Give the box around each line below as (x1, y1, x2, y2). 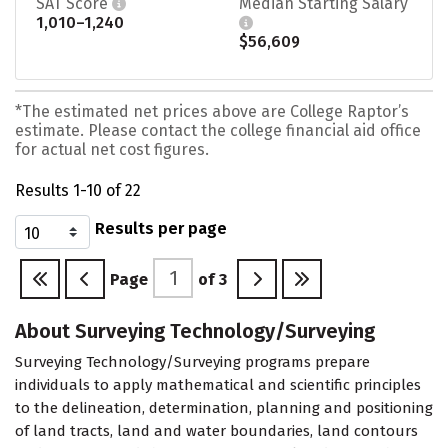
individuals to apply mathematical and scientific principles (15, 376, 421, 395)
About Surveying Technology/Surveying (15, 319, 375, 344)
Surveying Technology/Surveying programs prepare (15, 353, 370, 372)
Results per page (95, 219, 227, 239)
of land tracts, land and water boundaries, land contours (15, 422, 418, 441)
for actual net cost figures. (15, 139, 209, 159)
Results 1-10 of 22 (15, 181, 141, 201)
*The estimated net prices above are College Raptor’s (15, 101, 409, 121)
